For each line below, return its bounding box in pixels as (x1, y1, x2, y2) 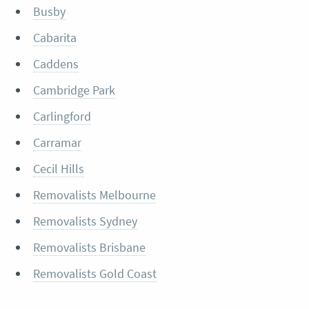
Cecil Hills (32, 161, 84, 177)
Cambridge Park (32, 82, 115, 99)
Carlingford (32, 108, 91, 125)
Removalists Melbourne (32, 187, 156, 203)
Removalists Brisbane (32, 239, 146, 256)
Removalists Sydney (32, 213, 137, 230)
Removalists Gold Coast (32, 266, 157, 282)
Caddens (32, 56, 79, 72)
